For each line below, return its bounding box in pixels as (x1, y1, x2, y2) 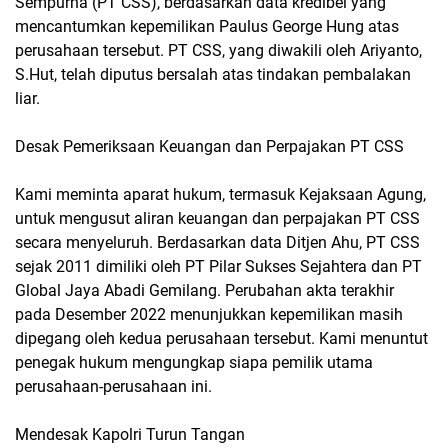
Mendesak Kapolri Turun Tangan (15, 424, 245, 444)
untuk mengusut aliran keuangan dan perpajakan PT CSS (15, 208, 420, 228)
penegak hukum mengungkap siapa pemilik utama (15, 352, 373, 372)
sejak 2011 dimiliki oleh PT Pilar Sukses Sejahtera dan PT (15, 256, 422, 276)
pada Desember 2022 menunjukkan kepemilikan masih (15, 304, 403, 324)
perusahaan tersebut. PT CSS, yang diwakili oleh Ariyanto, (15, 40, 422, 60)
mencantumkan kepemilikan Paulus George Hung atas (15, 16, 399, 36)
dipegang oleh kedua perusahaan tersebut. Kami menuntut (15, 328, 428, 348)
